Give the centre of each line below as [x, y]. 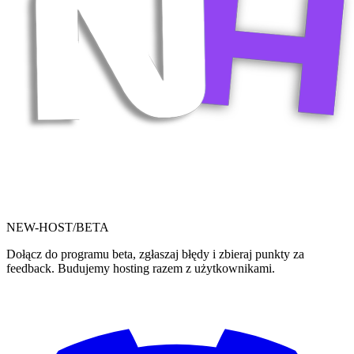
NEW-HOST [40, 227]
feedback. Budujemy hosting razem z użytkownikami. [141, 268]
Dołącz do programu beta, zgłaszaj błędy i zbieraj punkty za [155, 254]
